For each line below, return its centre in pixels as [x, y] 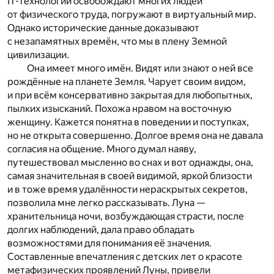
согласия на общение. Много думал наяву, [102, 149]
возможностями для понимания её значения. [109, 243]
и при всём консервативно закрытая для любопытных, [130, 95]
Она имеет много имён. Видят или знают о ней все [140, 68]
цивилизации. [38, 54]
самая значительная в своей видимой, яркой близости [130, 176]
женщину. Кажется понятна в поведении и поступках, [128, 122]
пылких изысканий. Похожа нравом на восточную [119, 108]
